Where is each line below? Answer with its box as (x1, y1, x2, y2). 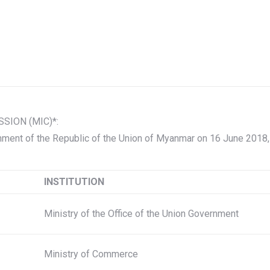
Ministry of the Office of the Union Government (44, 208, 239, 219)
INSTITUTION (44, 176, 104, 187)
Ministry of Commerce (44, 248, 138, 260)
